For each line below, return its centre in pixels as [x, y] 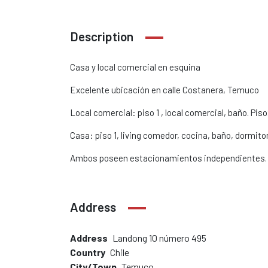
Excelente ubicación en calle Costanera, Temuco [165, 89]
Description [102, 36]
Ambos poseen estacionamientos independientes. [168, 158]
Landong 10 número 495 [159, 237]
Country [88, 252]
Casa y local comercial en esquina [135, 67]
